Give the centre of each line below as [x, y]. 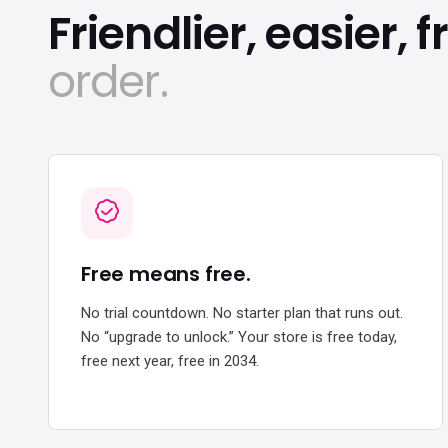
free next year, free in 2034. [170, 360]
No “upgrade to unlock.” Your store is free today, [239, 336]
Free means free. [166, 273]
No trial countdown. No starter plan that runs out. [242, 312]
